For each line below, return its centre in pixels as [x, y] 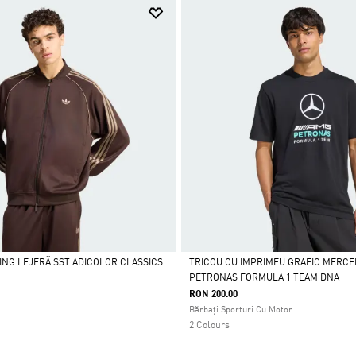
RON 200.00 [213, 294]
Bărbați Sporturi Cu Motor [240, 310]
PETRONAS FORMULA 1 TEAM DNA [264, 278]
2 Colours [209, 325]
